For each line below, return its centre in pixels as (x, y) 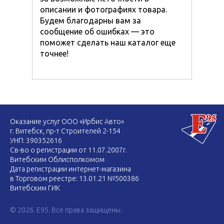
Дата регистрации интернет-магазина (70, 169)
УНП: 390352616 (36, 141)
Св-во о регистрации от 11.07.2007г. (68, 150)
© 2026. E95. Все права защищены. (66, 210)
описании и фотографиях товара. (103, 10)
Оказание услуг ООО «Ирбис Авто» (67, 122)
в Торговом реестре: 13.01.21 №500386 (74, 179)
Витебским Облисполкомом (57, 160)
